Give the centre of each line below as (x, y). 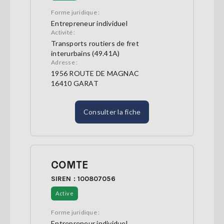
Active (64, 193)
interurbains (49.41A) (85, 53)
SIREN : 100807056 (83, 179)
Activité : (63, 32)
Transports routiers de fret (95, 43)
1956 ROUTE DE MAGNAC (95, 73)
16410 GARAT (75, 83)
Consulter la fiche (112, 112)
